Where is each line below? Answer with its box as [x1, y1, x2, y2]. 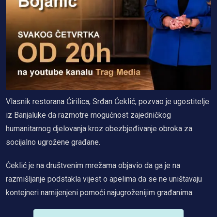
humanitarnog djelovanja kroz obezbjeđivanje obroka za [6, 124, 192, 133]
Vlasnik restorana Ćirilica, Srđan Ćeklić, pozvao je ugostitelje [6, 96, 209, 106]
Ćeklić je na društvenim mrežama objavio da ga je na [6, 160, 180, 170]
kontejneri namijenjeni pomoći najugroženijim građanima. [6, 187, 194, 197]
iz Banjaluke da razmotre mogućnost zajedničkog [6, 110, 171, 120]
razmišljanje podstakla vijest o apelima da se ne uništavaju [6, 174, 202, 184]
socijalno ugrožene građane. [6, 137, 100, 147]
